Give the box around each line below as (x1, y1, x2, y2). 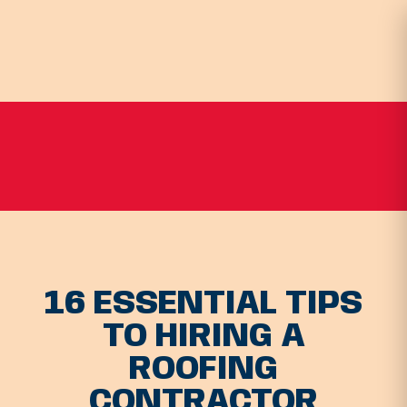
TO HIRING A (102, 320, 305, 354)
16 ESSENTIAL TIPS (45, 287, 362, 322)
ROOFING (129, 352, 278, 387)
